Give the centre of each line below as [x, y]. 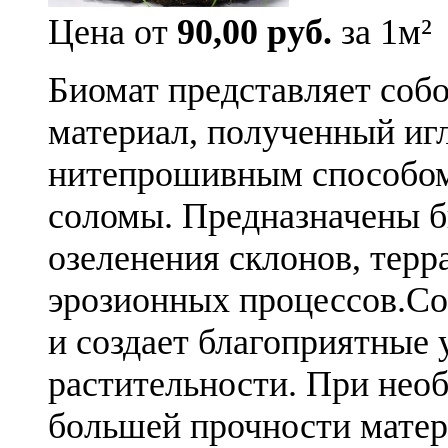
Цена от [112, 31]
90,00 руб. [254, 31]
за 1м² [382, 31]
